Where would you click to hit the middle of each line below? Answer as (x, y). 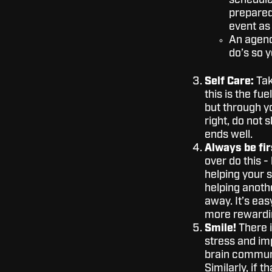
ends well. (228, 135)
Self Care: (230, 81)
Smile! (220, 228)
